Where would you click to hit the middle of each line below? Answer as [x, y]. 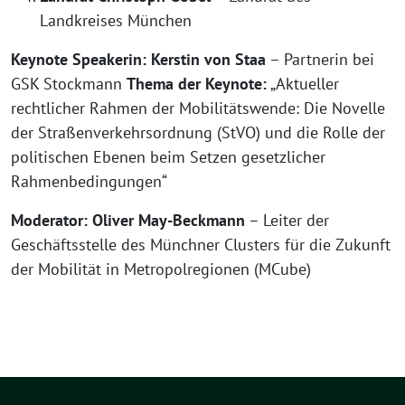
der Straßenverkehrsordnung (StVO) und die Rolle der [198, 132]
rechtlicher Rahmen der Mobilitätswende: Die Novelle [198, 108]
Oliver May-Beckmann [169, 220]
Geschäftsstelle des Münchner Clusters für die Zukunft [201, 245]
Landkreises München [116, 20]
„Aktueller [303, 84]
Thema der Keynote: [197, 84]
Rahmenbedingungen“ [89, 181]
